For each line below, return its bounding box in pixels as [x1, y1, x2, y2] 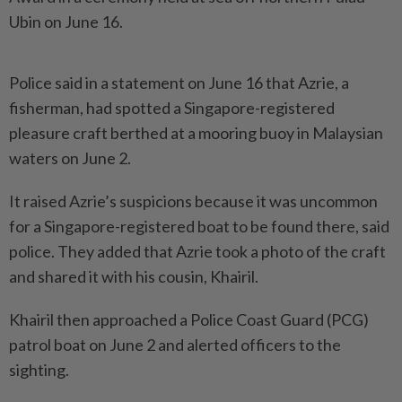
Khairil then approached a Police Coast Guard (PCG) [9, 310, 369, 330]
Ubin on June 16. [9, 12, 123, 32]
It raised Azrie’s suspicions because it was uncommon [9, 191, 378, 212]
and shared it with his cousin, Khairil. [9, 267, 258, 287]
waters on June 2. [9, 148, 131, 169]
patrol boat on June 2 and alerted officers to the [9, 335, 341, 355]
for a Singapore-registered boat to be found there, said [9, 216, 389, 237]
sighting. [9, 360, 69, 380]
